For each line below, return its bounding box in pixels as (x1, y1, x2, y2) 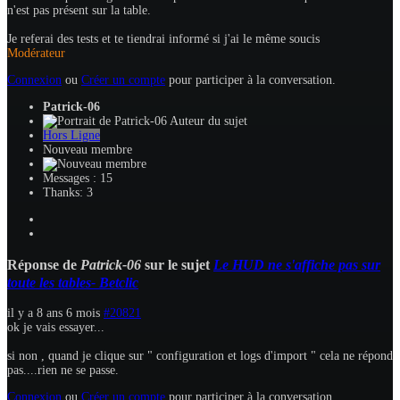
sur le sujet (141, 255, 213, 273)
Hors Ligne (43, 129, 100, 143)
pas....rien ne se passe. (7, 363, 119, 378)
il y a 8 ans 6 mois (7, 306, 100, 321)
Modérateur (7, 46, 65, 61)
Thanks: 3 (43, 186, 93, 200)
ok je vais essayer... (7, 321, 104, 335)
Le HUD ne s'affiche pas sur (213, 255, 380, 273)
